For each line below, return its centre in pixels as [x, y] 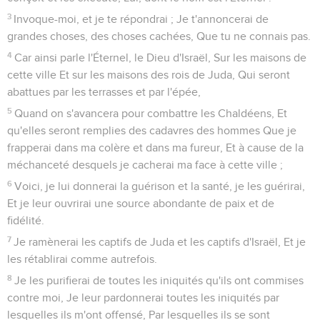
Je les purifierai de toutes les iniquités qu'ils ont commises [159, 280]
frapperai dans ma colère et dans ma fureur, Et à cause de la [155, 147]
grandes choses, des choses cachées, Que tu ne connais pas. [159, 36]
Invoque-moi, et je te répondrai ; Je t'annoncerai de [141, 19]
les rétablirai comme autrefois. [82, 259]
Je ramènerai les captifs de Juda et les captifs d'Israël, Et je [160, 242]
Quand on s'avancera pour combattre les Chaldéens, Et [151, 113]
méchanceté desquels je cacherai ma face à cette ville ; [145, 165]
